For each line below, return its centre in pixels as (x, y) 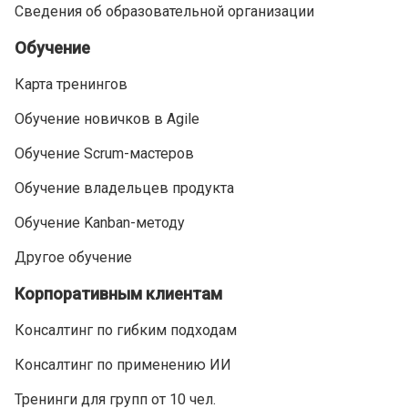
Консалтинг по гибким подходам (126, 330)
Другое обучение (73, 257)
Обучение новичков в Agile (107, 119)
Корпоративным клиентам (118, 294)
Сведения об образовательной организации (164, 11)
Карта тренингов (71, 84)
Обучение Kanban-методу (100, 223)
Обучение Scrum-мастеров (104, 153)
